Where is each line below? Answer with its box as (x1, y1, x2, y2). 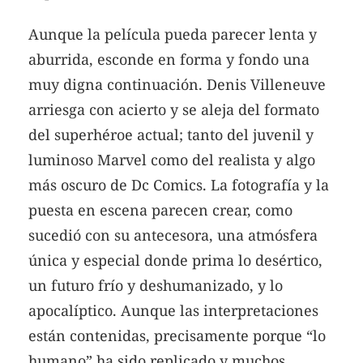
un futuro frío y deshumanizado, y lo (28, 275, 283, 296)
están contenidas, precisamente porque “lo (28, 326, 326, 346)
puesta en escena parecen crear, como (28, 200, 293, 220)
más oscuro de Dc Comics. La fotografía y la (28, 175, 329, 195)
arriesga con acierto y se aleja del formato (28, 100, 319, 120)
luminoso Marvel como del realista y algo (28, 150, 315, 170)
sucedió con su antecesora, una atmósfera (28, 225, 318, 246)
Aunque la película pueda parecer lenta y (28, 24, 317, 45)
